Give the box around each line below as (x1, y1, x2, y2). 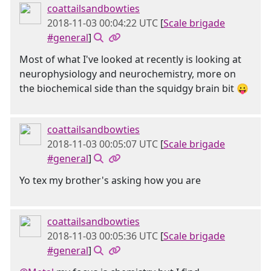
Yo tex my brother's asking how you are (19, 174, 201, 187)
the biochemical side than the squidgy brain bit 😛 (19, 82, 249, 95)
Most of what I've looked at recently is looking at (19, 53, 241, 66)
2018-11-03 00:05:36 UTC (47, 229, 158, 243)
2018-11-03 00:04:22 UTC (47, 16, 158, 30)
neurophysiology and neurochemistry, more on (19, 67, 236, 80)
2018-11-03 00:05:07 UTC (47, 137, 158, 151)
